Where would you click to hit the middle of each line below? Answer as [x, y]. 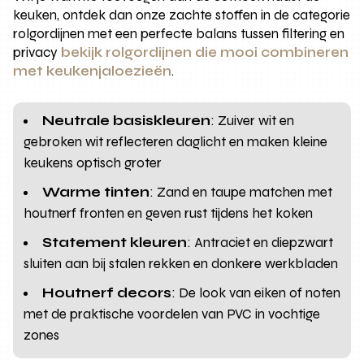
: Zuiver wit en [253, 121]
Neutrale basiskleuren [127, 121]
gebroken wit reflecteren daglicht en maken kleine [176, 142]
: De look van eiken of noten [256, 293]
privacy [37, 53]
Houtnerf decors [107, 293]
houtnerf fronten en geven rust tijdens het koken [169, 214]
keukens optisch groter [93, 163]
